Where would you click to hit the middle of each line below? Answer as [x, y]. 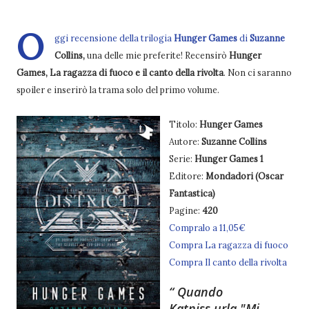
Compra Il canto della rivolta [228, 262]
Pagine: [185, 210]
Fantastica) [192, 193]
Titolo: [184, 124]
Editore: [187, 176]
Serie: [181, 159]
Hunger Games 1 [229, 159]
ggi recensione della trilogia [114, 38]
